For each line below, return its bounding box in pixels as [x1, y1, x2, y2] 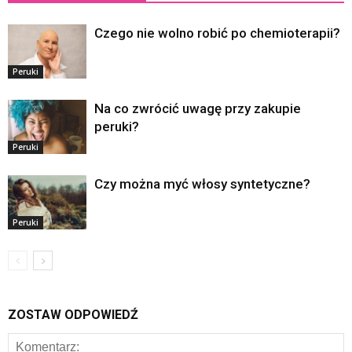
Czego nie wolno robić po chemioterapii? [94, 25, 340, 42]
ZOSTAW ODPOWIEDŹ [8, 307, 138, 323]
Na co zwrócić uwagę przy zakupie [94, 101, 301, 117]
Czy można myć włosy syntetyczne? [94, 176, 310, 192]
